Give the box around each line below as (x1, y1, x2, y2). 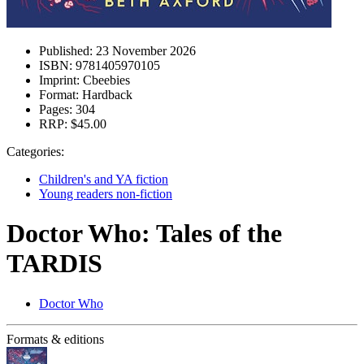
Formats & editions (6, 331, 104, 346)
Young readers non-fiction (39, 187, 172, 201)
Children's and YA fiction (39, 172, 168, 186)
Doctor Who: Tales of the (6, 219, 282, 249)
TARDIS (6, 249, 102, 279)
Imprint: (39, 73, 80, 87)
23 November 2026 (93, 44, 196, 58)
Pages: (39, 102, 72, 116)
